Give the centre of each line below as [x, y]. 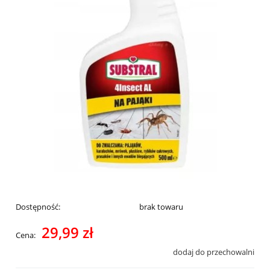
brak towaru [161, 206]
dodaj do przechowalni [214, 252]
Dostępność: [38, 206]
